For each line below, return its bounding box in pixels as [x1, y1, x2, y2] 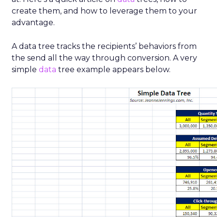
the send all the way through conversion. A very [12, 53, 197, 62]
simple [12, 65, 39, 74]
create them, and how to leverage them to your [12, 6, 197, 15]
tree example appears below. [56, 65, 170, 74]
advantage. [12, 18, 55, 27]
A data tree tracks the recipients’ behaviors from [12, 42, 197, 51]
